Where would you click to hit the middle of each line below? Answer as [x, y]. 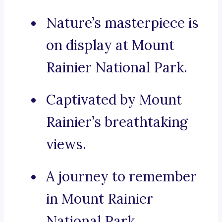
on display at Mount [110, 45]
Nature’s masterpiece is [122, 23]
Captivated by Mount [114, 100]
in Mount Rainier [100, 199]
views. [66, 144]
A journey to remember [121, 177]
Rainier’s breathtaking [117, 122]
